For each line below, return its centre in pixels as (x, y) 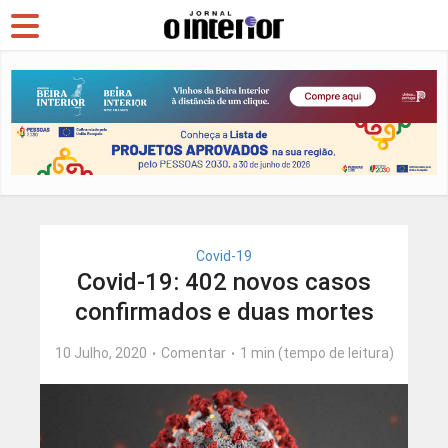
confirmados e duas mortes (224, 312)
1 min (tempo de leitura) (316, 353)
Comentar (193, 353)
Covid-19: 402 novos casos (224, 282)
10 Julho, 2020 (100, 353)
